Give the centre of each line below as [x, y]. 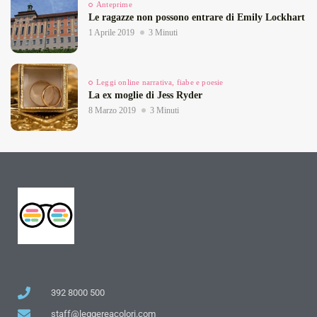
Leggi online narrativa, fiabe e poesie [160, 82]
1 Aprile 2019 [111, 33]
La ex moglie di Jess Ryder [145, 96]
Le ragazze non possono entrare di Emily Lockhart [197, 18]
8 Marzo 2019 [112, 111]
